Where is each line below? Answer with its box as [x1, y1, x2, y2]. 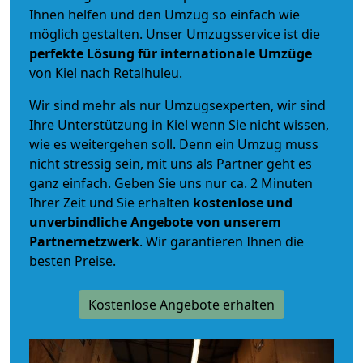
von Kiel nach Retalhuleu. [29, 63, 182, 82]
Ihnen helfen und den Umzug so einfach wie [29, 5, 300, 23]
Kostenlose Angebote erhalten [88, 295, 275, 314]
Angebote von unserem [130, 212, 281, 231]
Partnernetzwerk [29, 232, 139, 250]
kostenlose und [193, 193, 293, 211]
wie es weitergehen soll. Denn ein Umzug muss [29, 135, 318, 153]
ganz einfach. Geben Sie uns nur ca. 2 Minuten [29, 173, 313, 192]
